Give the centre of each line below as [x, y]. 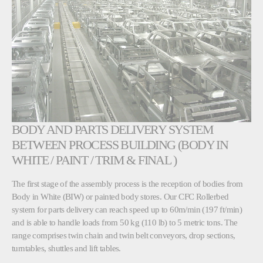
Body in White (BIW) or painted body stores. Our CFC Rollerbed [120, 197]
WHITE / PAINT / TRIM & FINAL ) [94, 160]
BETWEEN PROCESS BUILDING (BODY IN [120, 145]
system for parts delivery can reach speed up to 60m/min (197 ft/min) [127, 210]
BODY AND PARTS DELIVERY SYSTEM [112, 130]
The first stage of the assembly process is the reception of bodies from [127, 184]
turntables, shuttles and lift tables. [66, 248]
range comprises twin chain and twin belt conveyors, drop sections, [124, 235]
